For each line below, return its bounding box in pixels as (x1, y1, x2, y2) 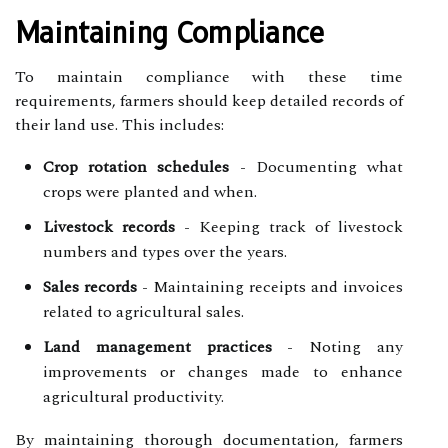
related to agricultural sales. (43, 299, 244, 324)
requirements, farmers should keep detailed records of (15, 88, 403, 113)
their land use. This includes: (15, 112, 224, 137)
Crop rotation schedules (43, 154, 230, 179)
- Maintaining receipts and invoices (137, 274, 403, 299)
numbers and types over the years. (43, 239, 287, 264)
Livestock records (43, 214, 175, 239)
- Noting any (271, 334, 404, 359)
